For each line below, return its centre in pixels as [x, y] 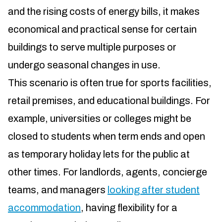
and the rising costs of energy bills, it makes [104, 12]
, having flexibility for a [129, 208]
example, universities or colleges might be [100, 119]
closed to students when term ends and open [107, 137]
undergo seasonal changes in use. [84, 65]
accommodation [44, 208]
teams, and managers [58, 190]
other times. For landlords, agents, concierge [108, 172]
